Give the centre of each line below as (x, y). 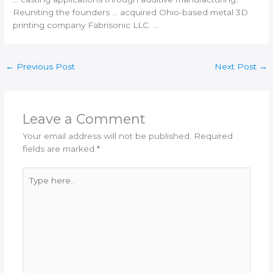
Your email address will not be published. (107, 136)
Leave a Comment (83, 119)
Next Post (236, 66)
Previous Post (45, 66)
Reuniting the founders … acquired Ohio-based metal (125, 12)
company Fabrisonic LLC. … (102, 25)
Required (213, 136)
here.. (33, 186)
